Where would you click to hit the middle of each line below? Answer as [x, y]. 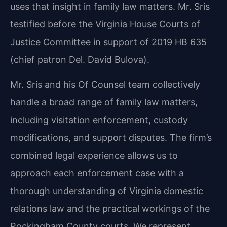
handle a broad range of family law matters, [104, 102]
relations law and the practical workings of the [110, 209]
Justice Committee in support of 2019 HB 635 [108, 42]
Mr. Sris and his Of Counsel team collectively [105, 85]
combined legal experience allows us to [94, 156]
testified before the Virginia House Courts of [105, 24]
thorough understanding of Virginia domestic [107, 191]
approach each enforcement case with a [97, 173]
